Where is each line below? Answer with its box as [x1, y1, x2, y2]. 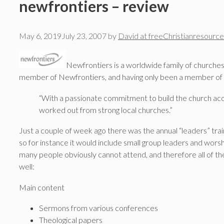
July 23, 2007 [61, 30, 106, 40]
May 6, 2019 [19, 30, 61, 40]
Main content [19, 182, 64, 192]
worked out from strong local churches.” [39, 104, 172, 114]
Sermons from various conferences [39, 203, 158, 213]
